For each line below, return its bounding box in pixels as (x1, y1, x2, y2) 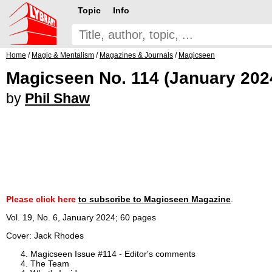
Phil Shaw (25, 90, 90, 106)
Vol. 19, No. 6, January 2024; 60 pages (6, 212, 156, 222)
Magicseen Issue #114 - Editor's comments (30, 248, 195, 259)
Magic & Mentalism (32, 51, 94, 59)
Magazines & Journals (100, 51, 173, 59)
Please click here (6, 194, 78, 204)
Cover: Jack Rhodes (6, 230, 84, 240)
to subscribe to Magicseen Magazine (78, 194, 231, 204)
